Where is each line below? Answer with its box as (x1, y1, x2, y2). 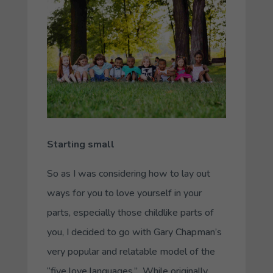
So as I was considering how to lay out (46, 166, 210, 180)
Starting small (46, 137, 115, 151)
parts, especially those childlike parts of (46, 205, 214, 219)
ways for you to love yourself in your (46, 186, 202, 200)
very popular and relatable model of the (46, 244, 215, 258)
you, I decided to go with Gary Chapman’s (46, 225, 222, 239)
